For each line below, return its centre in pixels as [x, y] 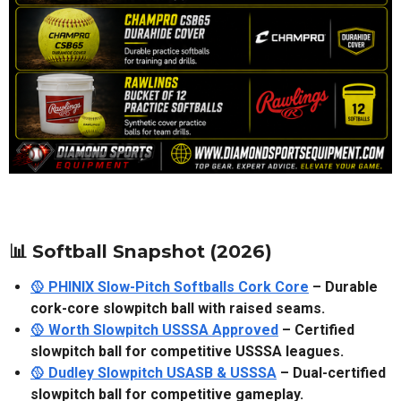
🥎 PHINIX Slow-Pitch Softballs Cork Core [170, 287]
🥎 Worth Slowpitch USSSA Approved [154, 330]
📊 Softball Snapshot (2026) [141, 252]
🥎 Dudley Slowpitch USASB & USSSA [154, 373]
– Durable [343, 287]
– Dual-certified [331, 373]
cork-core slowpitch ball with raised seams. [178, 309]
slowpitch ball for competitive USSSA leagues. [187, 352]
